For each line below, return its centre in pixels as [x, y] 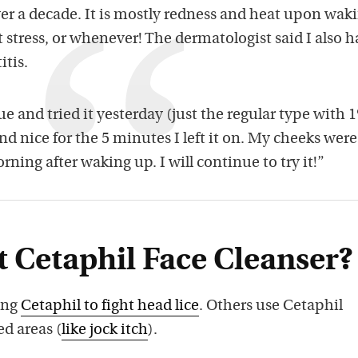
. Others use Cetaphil [271, 307]
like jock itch [105, 331]
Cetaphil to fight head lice [110, 307]
